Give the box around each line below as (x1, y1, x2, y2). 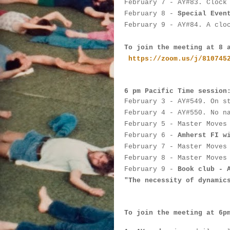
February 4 (124, 109, 165, 117)
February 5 (124, 120, 165, 128)
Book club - (178, 165, 227, 173)
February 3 (124, 98, 165, 105)
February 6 (124, 131, 165, 139)
